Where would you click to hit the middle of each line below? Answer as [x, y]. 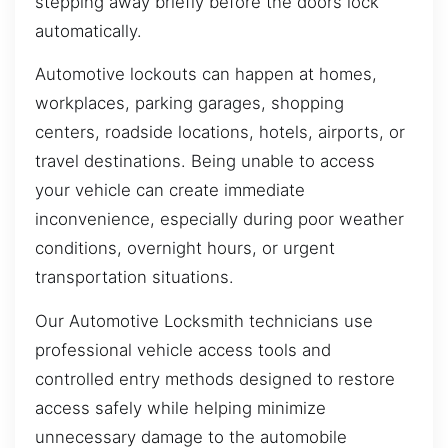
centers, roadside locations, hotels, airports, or [220, 132]
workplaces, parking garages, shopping [189, 103]
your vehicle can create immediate [170, 190]
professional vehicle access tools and [183, 349]
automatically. [88, 30]
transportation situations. [134, 277]
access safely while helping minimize [180, 407]
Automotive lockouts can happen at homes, [206, 74]
